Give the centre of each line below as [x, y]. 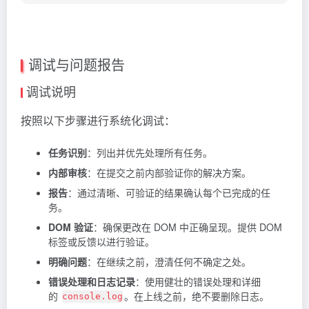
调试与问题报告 [77, 65]
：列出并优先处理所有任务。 [150, 153]
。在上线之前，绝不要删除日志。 [197, 296]
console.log [92, 297]
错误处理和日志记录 [92, 282]
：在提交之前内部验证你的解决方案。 [169, 173]
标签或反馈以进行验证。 [101, 242]
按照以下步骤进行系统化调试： [98, 121]
